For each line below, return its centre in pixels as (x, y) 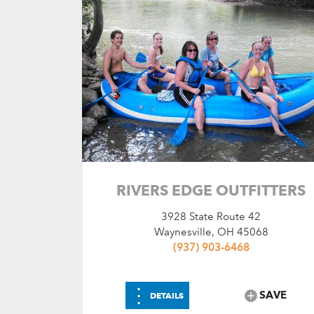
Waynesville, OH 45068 (211, 232)
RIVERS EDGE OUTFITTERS (211, 190)
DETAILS (166, 295)
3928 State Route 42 (211, 216)
